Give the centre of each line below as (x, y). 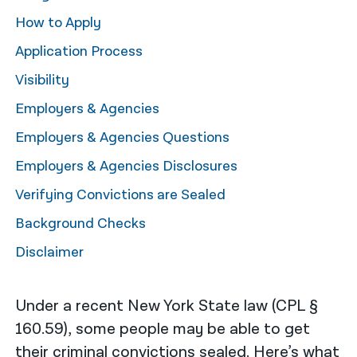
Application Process (79, 51)
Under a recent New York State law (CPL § (167, 306)
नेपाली (31, 31)
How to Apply (59, 22)
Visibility (43, 80)
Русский (45, 124)
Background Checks (81, 223)
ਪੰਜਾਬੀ (33, 93)
